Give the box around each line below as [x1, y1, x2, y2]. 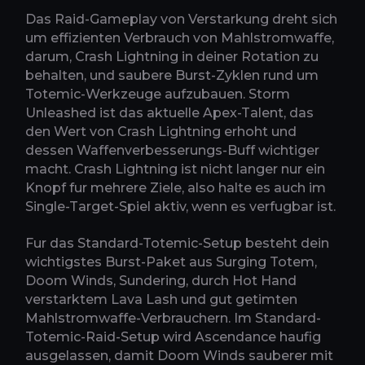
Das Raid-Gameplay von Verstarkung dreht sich [25, 11, 337, 27]
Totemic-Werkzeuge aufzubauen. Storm [25, 86, 290, 102]
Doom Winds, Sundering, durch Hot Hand [25, 272, 297, 288]
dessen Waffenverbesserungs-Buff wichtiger [25, 142, 319, 158]
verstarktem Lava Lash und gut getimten [25, 291, 297, 307]
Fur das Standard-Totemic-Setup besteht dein [25, 235, 329, 251]
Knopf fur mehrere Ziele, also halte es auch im [25, 179, 326, 196]
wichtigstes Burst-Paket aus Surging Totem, [25, 253, 317, 270]
